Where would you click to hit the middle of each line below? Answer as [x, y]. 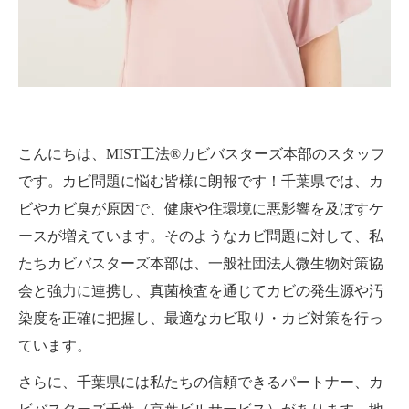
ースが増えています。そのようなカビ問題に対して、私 [201, 236]
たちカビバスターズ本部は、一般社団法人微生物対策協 [201, 263]
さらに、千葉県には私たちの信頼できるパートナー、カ [201, 382]
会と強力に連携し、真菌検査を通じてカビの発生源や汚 [201, 290]
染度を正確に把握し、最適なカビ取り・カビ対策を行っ [201, 318]
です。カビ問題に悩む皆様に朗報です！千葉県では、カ [201, 181]
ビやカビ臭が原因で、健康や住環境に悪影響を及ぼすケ [201, 208]
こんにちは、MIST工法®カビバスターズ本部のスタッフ [202, 153]
